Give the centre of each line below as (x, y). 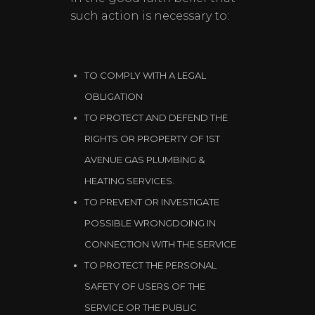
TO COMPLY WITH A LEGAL (145, 75)
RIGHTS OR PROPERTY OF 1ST (152, 139)
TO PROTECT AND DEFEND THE (156, 117)
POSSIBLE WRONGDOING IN (150, 223)
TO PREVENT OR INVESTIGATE (152, 202)
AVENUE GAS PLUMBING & (144, 160)
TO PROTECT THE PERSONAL (150, 265)
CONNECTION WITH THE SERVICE (160, 244)
